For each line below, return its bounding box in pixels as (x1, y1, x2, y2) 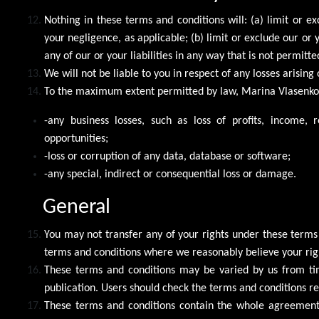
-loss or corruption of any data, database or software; (44, 151, 291, 163)
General (43, 197, 110, 219)
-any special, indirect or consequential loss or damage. (44, 169, 296, 181)
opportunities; (44, 133, 108, 145)
